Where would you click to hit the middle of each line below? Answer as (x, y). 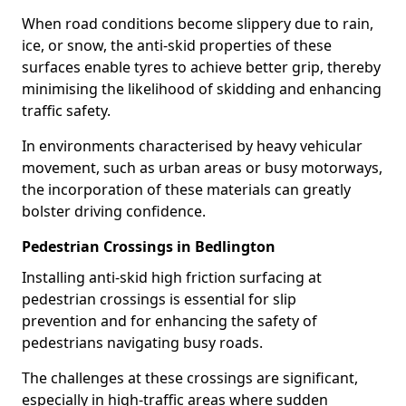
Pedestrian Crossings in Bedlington (149, 246)
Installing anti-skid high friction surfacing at (172, 277)
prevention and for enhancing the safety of (169, 321)
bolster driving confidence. (114, 211)
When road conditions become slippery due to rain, (198, 24)
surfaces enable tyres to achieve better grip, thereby (201, 67)
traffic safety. (66, 111)
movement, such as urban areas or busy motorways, (202, 168)
